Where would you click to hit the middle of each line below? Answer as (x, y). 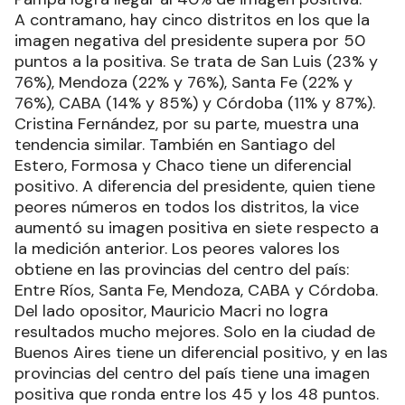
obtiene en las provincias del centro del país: (182, 269)
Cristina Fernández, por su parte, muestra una (187, 123)
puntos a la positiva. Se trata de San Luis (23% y (196, 61)
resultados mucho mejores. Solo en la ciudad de (195, 331)
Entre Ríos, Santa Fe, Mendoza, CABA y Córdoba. (196, 290)
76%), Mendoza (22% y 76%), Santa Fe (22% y (184, 82)
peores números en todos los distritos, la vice (187, 207)
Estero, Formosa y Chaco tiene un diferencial (183, 165)
